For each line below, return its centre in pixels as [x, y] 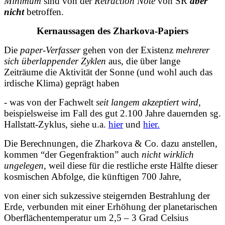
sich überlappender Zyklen [55, 61]
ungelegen [24, 165]
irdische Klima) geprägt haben [62, 83]
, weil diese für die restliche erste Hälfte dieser [131, 165]
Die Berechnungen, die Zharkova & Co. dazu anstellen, [111, 143]
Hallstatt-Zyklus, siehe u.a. [56, 124]
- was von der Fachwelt [50, 102]
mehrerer [193, 50]
